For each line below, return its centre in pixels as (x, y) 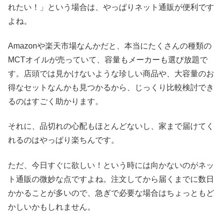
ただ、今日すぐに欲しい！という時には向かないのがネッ (111, 165)
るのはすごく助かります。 (55, 102)
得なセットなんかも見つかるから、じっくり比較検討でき (111, 88)
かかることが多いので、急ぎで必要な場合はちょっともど (111, 193)
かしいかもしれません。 (52, 207)
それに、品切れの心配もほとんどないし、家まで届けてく (111, 126)
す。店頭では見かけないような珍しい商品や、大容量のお (111, 74)
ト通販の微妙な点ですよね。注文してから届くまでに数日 (111, 179)
